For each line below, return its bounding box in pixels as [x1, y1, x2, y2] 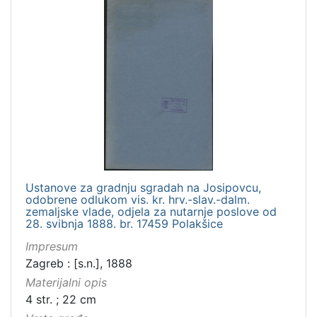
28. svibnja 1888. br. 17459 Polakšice [25, 216, 223, 231]
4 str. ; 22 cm [25, 292, 96, 306]
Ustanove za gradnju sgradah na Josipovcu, [25, 180, 261, 195]
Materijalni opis [25, 275, 107, 289]
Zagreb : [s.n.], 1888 [25, 255, 132, 270]
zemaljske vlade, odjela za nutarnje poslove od [25, 204, 277, 219]
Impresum [25, 238, 78, 253]
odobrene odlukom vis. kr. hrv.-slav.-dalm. [25, 192, 250, 207]
